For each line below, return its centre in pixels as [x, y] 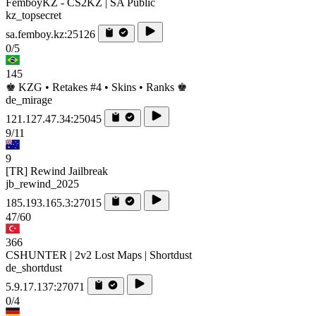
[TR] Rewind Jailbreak [57, 171]
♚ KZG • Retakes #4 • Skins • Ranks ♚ [96, 87]
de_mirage [29, 99]
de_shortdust [34, 267]
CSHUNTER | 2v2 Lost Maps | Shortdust [99, 255]
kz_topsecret [34, 15]
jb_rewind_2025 [42, 183]
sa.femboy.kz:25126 [50, 34]
